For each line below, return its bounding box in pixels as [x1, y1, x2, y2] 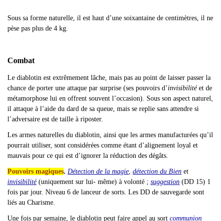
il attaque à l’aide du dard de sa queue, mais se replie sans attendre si [7, 105, 199, 112]
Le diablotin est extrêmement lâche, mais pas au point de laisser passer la [7, 74, 211, 81]
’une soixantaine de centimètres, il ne [110, 14, 213, 22]
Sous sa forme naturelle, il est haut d [7, 14, 110, 22]
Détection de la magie [68, 167, 129, 175]
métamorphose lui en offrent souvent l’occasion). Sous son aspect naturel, [7, 94, 213, 102]
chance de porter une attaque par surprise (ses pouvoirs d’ [7, 84, 168, 92]
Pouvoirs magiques [7, 167, 64, 175]
